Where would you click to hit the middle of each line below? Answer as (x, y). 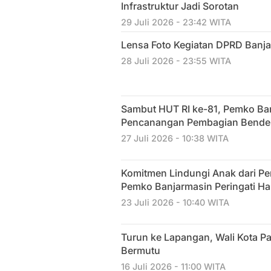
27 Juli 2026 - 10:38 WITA (175, 138)
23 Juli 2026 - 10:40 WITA (175, 202)
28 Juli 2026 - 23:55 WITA (176, 61)
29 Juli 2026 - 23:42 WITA (176, 22)
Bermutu (141, 250)
